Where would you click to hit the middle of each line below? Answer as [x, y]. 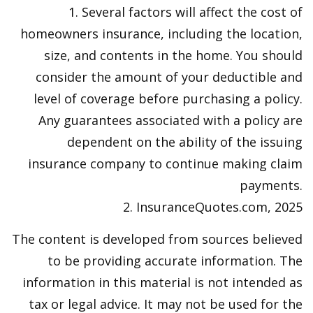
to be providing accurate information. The [175, 261]
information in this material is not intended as [162, 282]
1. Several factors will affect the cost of [185, 12]
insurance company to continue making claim [165, 163]
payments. [271, 185]
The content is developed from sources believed [157, 239]
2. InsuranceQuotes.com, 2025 [213, 207]
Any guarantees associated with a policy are [170, 120]
